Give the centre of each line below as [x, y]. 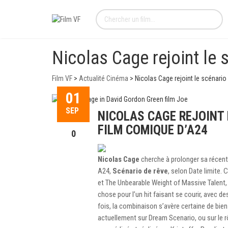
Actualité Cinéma [104, 78]
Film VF [62, 78]
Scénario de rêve [140, 171]
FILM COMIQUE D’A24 [153, 130]
